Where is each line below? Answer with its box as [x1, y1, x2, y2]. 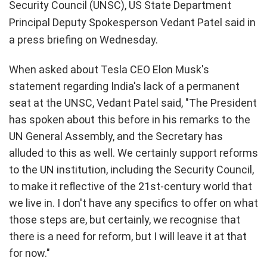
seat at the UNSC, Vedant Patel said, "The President [9, 96, 257, 109]
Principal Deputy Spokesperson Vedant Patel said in [9, 15, 256, 29]
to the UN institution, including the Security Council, [9, 163, 254, 176]
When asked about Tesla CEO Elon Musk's [9, 63, 209, 76]
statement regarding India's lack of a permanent [9, 79, 240, 92]
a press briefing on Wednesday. [9, 33, 158, 46]
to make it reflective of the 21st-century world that [9, 179, 252, 193]
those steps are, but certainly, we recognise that [9, 213, 240, 226]
